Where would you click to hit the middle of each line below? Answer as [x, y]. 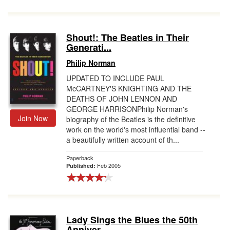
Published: [82, 166]
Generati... [89, 47]
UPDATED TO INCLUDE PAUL [115, 78]
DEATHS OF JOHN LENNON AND [122, 99]
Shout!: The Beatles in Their [128, 37]
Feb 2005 [109, 165]
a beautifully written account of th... [123, 140]
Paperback [80, 158]
